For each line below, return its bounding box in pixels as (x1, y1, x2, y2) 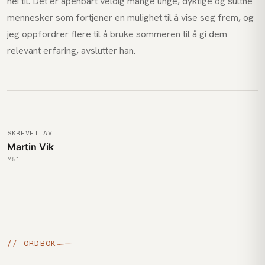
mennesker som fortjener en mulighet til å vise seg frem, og (7, 11, 254, 24)
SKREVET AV (7, 129, 53, 137)
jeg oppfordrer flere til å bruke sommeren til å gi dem (7, 28, 227, 40)
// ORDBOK (7, 239, 57, 248)
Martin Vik (7, 141, 54, 153)
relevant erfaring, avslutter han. (7, 44, 135, 57)
